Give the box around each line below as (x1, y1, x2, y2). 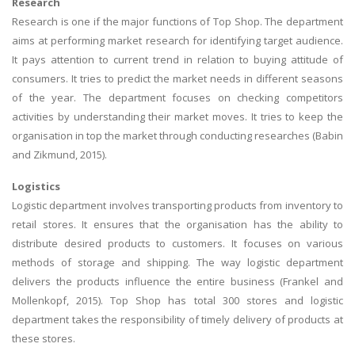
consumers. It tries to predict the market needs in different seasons (12, 71, 343, 86)
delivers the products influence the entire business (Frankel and (12, 273, 343, 288)
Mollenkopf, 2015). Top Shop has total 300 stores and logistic (12, 292, 343, 307)
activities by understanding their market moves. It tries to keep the (12, 109, 343, 124)
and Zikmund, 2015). (12, 147, 107, 162)
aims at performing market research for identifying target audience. (12, 33, 343, 48)
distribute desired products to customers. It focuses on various (12, 235, 343, 250)
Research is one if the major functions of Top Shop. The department (12, 14, 343, 29)
